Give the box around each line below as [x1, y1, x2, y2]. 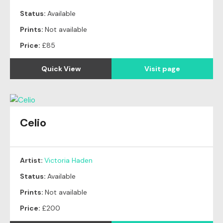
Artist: [20, 155, 44, 165]
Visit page [144, 64, 180, 73]
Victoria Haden [44, 155, 93, 165]
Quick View [41, 64, 81, 73]
